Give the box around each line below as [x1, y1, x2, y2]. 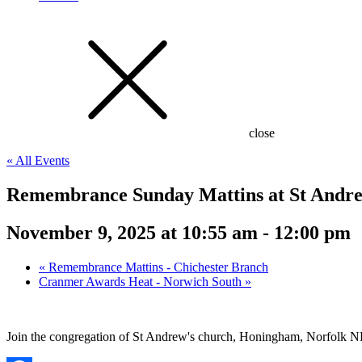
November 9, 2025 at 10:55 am [6, 221, 258, 243]
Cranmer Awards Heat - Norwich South [39, 274, 245, 288]
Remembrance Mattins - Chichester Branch [45, 259, 268, 274]
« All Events [6, 154, 69, 167]
